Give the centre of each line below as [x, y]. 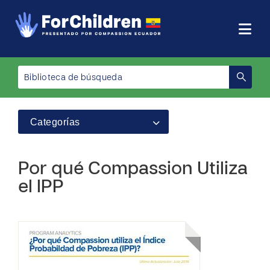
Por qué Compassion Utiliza [133, 170]
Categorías [55, 122]
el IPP [41, 188]
